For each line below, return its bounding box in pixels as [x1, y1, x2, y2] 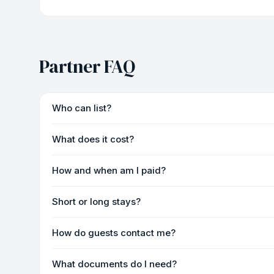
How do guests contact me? [52, 227, 176, 239]
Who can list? [52, 102, 111, 114]
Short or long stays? [52, 196, 141, 207]
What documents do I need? [52, 258, 177, 270]
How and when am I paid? [52, 165, 166, 176]
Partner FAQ [39, 54, 135, 79]
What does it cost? [52, 133, 134, 145]
